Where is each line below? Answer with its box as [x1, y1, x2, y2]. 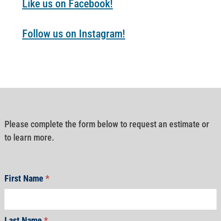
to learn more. [4, 132, 54, 143]
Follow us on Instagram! [22, 28, 125, 40]
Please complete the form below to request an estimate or [4, 119, 209, 130]
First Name [4, 173, 45, 184]
